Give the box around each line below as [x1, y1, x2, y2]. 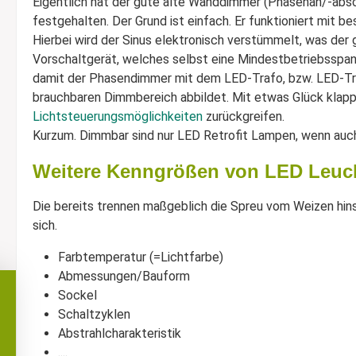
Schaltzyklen [58, 307, 130, 322]
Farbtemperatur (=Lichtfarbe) [58, 250, 223, 265]
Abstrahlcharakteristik [58, 326, 181, 341]
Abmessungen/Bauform [58, 269, 190, 284]
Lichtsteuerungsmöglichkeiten [33, 109, 203, 124]
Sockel [58, 288, 97, 303]
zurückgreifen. [203, 109, 284, 124]
